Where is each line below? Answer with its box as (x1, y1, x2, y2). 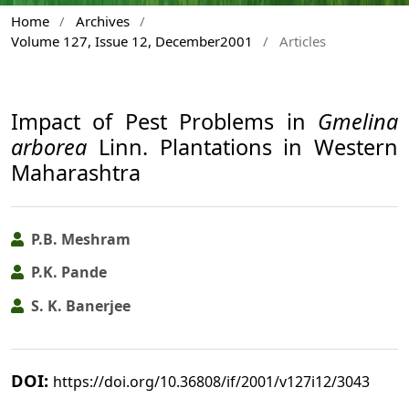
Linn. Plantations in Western (87, 131, 398, 162)
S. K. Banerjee (27, 295, 131, 316)
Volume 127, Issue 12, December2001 (11, 32, 253, 51)
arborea (11, 131, 87, 162)
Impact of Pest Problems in (11, 106, 318, 136)
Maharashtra (11, 157, 141, 187)
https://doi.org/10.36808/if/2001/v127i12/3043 (53, 371, 370, 392)
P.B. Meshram (27, 228, 131, 249)
